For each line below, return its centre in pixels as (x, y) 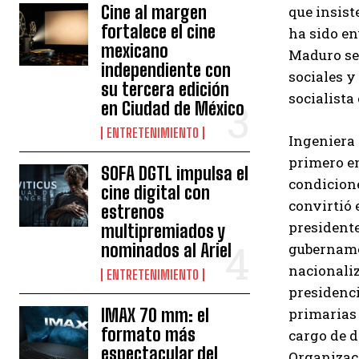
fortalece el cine (159, 32)
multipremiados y (163, 231)
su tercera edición (165, 89)
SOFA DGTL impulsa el (175, 173)
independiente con (166, 70)
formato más (149, 335)
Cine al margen (154, 12)
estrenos (133, 212)
